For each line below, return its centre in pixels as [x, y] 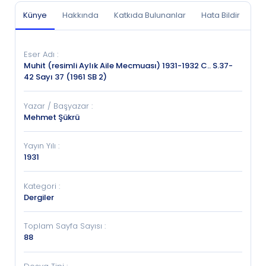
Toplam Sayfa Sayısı [63, 226]
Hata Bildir [221, 15]
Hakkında [80, 15]
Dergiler [39, 197]
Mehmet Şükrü [52, 117]
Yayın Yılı [40, 146]
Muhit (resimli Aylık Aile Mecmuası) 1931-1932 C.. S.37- [129, 65]
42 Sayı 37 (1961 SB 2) [66, 77]
